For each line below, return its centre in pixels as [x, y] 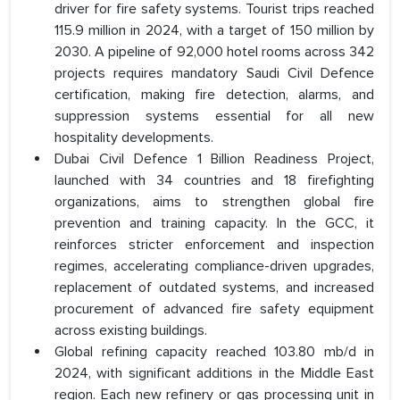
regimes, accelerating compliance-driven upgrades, [214, 267]
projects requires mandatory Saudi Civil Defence [214, 74]
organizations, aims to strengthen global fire [214, 202]
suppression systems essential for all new [214, 117]
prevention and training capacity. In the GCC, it [214, 224]
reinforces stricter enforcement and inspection [214, 245]
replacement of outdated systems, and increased [214, 288]
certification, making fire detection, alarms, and [214, 95]
